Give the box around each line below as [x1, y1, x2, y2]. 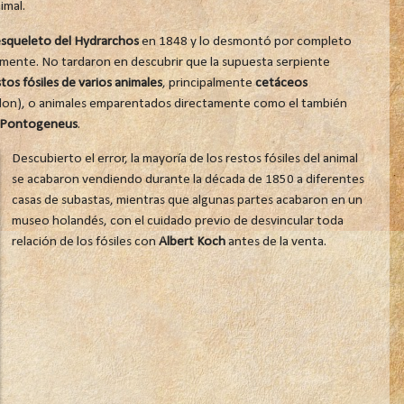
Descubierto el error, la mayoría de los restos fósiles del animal [11, 151, 358, 166]
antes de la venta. [225, 234, 329, 249]
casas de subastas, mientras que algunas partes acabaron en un [11, 192, 363, 207]
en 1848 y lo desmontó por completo [138, 33, 352, 49]
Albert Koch [158, 234, 225, 249]
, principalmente [161, 75, 255, 90]
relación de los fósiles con [11, 234, 159, 249]
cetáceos [254, 75, 308, 90]
